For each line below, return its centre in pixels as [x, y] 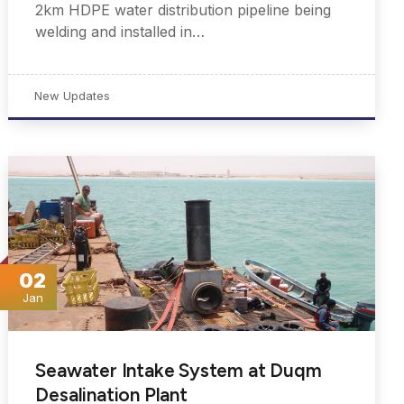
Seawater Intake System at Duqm [179, 371]
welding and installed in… [120, 32]
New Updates [73, 96]
